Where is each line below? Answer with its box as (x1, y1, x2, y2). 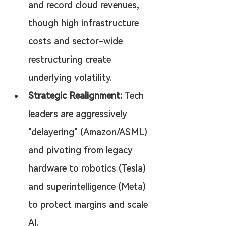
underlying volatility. (28, 72, 112, 83)
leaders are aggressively (28, 108, 130, 119)
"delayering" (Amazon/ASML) (28, 127, 150, 137)
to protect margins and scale (28, 199, 150, 210)
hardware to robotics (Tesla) (28, 163, 148, 174)
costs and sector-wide (28, 36, 125, 46)
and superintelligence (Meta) (28, 181, 148, 192)
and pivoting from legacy (28, 145, 135, 155)
